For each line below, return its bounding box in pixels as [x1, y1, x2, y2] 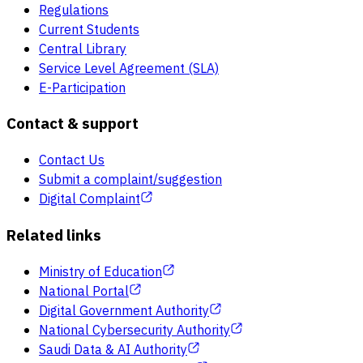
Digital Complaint [39, 190, 140, 210]
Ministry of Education [39, 262, 162, 282]
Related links [6, 224, 101, 247]
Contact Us [39, 151, 105, 171]
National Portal [39, 281, 129, 301]
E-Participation [39, 78, 126, 98]
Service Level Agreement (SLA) [39, 58, 219, 79]
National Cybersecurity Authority [39, 320, 230, 340]
